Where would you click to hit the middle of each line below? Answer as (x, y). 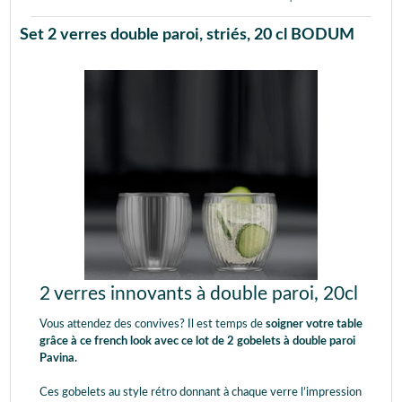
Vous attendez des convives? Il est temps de (153, 324)
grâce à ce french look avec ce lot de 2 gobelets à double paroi (197, 341)
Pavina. (58, 358)
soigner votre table (314, 324)
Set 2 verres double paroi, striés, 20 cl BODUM (187, 35)
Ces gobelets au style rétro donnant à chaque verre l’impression (201, 393)
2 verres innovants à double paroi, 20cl (199, 294)
